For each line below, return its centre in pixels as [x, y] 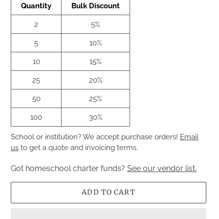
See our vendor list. [162, 168]
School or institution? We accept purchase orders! [95, 137]
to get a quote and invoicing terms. [78, 148]
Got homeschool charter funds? [69, 168]
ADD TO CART [109, 192]
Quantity [36, 6]
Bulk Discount [96, 6]
